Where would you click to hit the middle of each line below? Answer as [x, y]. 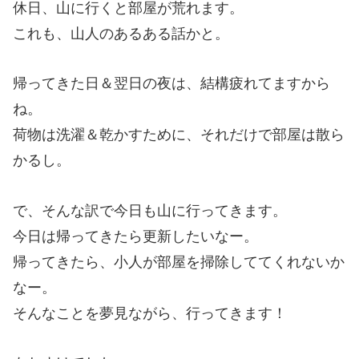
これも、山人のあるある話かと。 [121, 33]
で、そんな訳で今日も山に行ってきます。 [150, 210]
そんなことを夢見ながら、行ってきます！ [150, 313]
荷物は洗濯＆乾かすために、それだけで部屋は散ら [179, 135]
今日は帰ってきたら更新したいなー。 [135, 236]
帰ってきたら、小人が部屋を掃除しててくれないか [179, 262]
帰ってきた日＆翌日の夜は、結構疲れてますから [171, 84]
